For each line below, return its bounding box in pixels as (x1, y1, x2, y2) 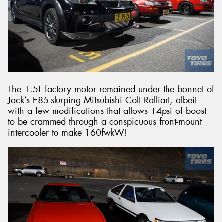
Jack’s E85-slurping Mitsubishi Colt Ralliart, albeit (8, 94, 197, 106)
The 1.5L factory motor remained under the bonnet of (8, 83, 214, 95)
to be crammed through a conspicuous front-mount (8, 115, 202, 128)
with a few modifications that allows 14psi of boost (8, 105, 206, 117)
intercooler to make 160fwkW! (8, 126, 127, 139)
